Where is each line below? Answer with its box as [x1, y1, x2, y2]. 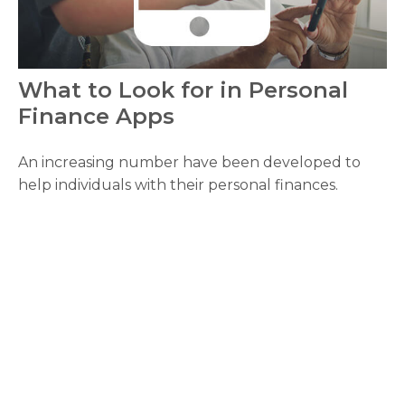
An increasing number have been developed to [18, 153, 361, 171]
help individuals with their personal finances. [18, 175, 338, 193]
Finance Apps [18, 102, 174, 129]
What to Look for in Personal [18, 76, 348, 103]
